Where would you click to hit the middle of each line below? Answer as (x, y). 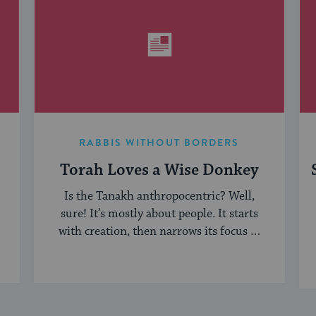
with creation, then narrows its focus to (159, 232)
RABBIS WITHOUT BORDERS (159, 143)
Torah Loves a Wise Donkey (159, 171)
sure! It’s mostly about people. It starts (159, 214)
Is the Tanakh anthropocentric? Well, (159, 196)
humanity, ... (159, 249)
